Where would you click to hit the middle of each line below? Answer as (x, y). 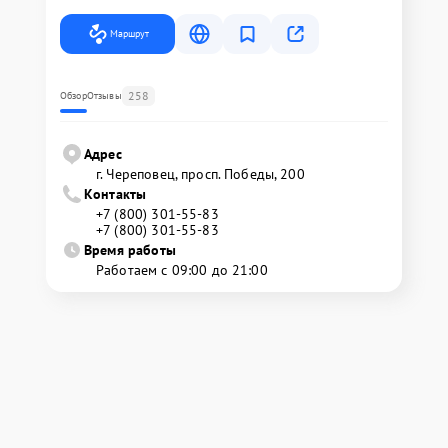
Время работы (130, 249)
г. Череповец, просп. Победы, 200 (200, 173)
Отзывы (104, 95)
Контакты (115, 193)
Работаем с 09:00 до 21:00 (182, 269)
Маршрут (129, 33)
